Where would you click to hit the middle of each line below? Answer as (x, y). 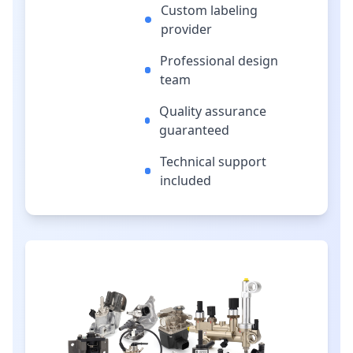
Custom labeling (209, 10)
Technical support (214, 162)
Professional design (219, 61)
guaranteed (195, 130)
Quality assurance (213, 111)
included (186, 180)
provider (186, 29)
